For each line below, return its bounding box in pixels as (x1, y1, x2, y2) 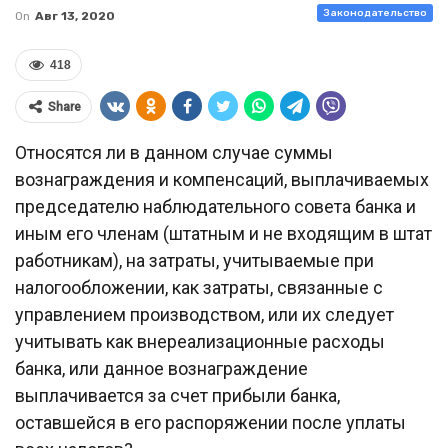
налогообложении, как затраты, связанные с (15, 277, 383, 298)
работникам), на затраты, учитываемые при (15, 250, 374, 271)
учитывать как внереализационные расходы (15, 331, 385, 352)
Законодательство (323, 7, 427, 19)
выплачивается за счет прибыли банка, (15, 385, 340, 406)
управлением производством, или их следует (15, 304, 394, 325)
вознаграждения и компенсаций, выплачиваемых (15, 169, 429, 190)
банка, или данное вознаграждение (15, 358, 308, 379)
